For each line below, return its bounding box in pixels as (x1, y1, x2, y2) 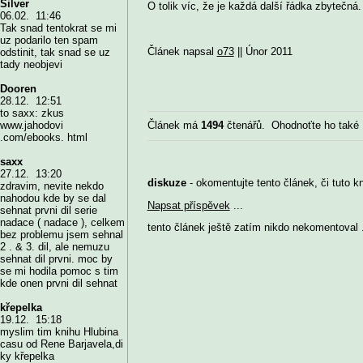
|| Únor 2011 (233, 45, 293, 58)
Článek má (147, 119, 201, 132)
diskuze (147, 176, 186, 189)
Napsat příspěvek (147, 199, 230, 211)
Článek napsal (147, 45, 217, 58)
